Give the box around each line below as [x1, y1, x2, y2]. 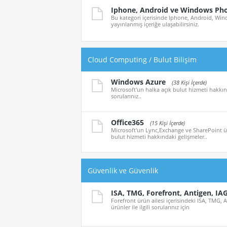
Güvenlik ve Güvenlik [88, 166, 158, 176]
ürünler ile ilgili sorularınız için [111, 203, 190, 211]
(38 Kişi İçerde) [172, 79, 207, 87]
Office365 [111, 118, 144, 128]
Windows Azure [111, 77, 166, 87]
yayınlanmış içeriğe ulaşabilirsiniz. [111, 20, 199, 28]
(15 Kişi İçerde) [150, 119, 185, 127]
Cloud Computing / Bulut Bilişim [88, 55, 197, 65]
